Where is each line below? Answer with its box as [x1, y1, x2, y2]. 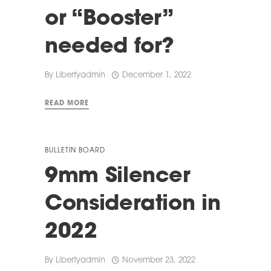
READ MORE [45, 100, 89, 108]
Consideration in [45, 194, 221, 216]
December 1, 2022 [122, 71, 191, 80]
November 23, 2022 [122, 256, 195, 265]
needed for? [45, 37, 175, 59]
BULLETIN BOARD [45, 148, 105, 155]
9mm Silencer [45, 166, 191, 188]
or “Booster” [45, 9, 172, 31]
